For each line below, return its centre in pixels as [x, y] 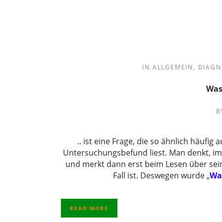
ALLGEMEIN [173, 67]
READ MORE [89, 208]
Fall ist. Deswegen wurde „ [161, 175]
